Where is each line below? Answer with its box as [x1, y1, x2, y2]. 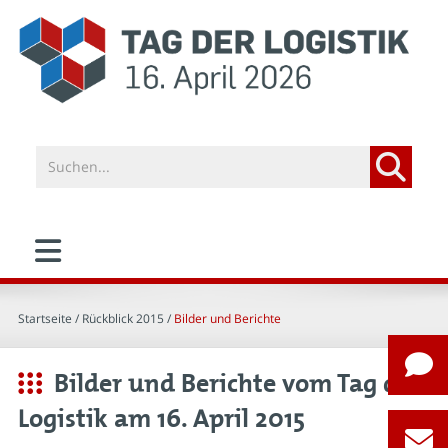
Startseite [18, 309, 72, 327]
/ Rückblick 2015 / [72, 309, 174, 327]
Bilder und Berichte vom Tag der [54, 369, 421, 399]
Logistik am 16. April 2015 [18, 404, 305, 434]
